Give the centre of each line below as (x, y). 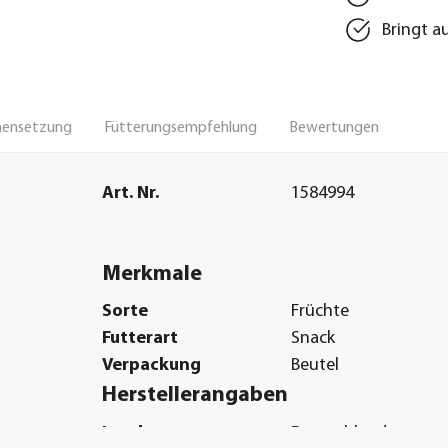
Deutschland (339, 433)
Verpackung (151, 366)
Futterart (139, 339)
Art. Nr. (130, 193)
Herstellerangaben (194, 396)
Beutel (315, 366)
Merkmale (151, 274)
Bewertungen (334, 127)
